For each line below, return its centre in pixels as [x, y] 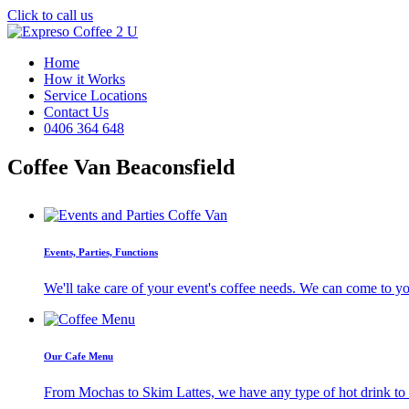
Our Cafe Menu [79, 356]
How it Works [84, 79]
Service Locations [95, 95]
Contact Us [76, 112]
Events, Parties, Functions [101, 252]
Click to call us [50, 15]
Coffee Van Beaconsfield [121, 167]
